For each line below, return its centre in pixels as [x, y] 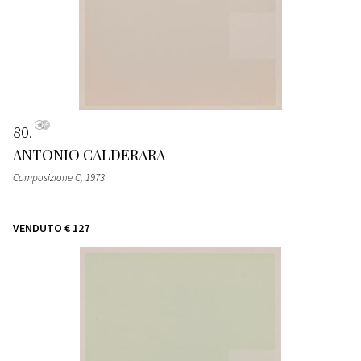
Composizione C [47, 177]
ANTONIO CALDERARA [89, 154]
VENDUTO [37, 228]
